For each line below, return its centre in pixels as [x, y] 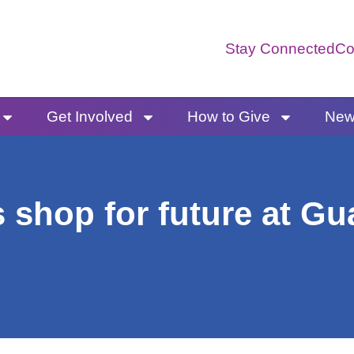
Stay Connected [281, 49]
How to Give [228, 117]
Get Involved [89, 117]
